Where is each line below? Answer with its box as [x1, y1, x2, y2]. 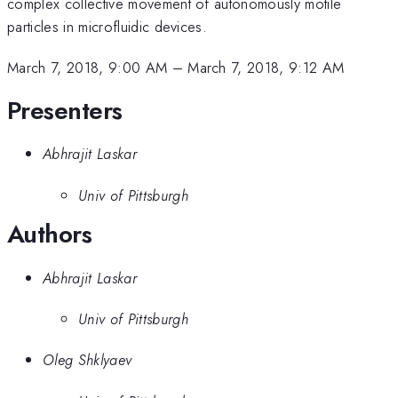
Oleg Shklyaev [43, 349, 132, 371]
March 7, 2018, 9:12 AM [187, 57, 345, 79]
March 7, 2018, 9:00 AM [7, 57, 168, 79]
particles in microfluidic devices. [7, 15, 208, 37]
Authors [7, 216, 92, 253]
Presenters [7, 92, 123, 129]
